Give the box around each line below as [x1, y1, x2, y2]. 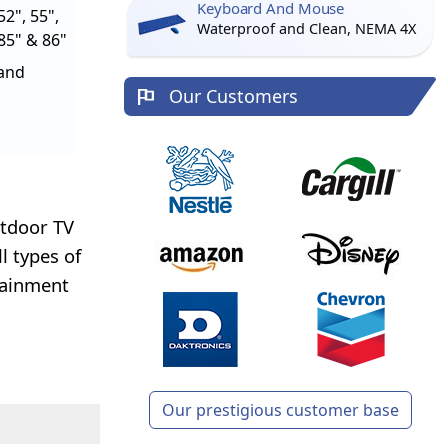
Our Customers [169, 84, 299, 108]
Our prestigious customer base [161, 399, 399, 421]
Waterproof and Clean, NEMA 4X [197, 19, 416, 38]
